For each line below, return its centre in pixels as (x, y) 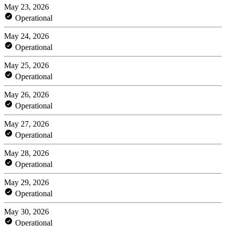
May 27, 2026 (26, 124)
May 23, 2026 (26, 7)
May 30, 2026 (26, 211)
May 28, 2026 (26, 153)
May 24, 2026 (26, 36)
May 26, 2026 (26, 94)
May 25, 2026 (26, 65)
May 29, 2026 (26, 182)
